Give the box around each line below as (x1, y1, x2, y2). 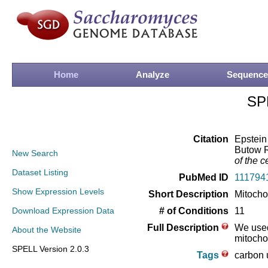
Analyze (136, 69, 169, 80)
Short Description (148, 189, 229, 199)
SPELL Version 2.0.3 (12, 244, 89, 254)
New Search (12, 148, 58, 158)
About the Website (12, 225, 81, 234)
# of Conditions (159, 206, 229, 216)
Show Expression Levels (12, 187, 104, 196)
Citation (193, 134, 229, 144)
